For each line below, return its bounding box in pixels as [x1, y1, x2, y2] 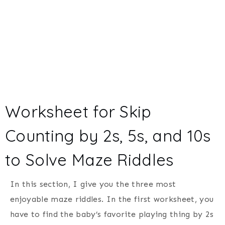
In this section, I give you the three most [10, 179, 176, 189]
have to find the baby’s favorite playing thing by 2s [10, 209, 214, 219]
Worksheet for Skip [5, 101, 152, 122]
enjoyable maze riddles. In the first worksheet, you [10, 194, 214, 204]
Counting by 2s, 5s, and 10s [5, 125, 211, 146]
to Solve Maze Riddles [5, 149, 174, 170]
